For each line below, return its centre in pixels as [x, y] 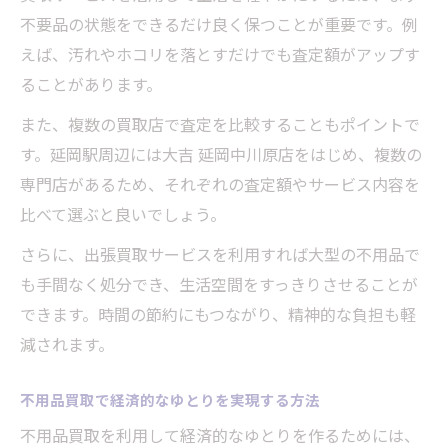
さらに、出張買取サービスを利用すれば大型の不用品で [220, 254]
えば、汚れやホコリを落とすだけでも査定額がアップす [220, 54]
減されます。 [67, 344]
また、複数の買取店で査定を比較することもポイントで [220, 124]
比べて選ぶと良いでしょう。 [123, 214]
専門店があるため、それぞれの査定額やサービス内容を [220, 184]
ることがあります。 [91, 84]
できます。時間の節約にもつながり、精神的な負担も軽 [218, 314]
